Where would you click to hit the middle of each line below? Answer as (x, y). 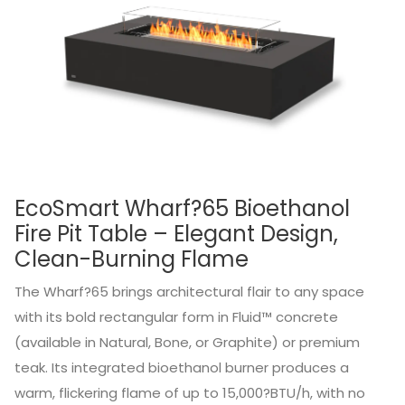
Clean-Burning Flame (131, 259)
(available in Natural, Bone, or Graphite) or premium (187, 342)
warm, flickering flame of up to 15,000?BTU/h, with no (189, 392)
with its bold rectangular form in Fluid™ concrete (176, 316)
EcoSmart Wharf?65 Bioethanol (182, 208)
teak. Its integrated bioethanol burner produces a (181, 367)
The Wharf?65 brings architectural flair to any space (189, 291)
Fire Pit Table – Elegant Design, (176, 233)
